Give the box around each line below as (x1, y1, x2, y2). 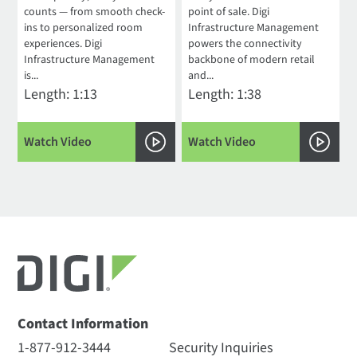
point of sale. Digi (188, 4, 270, 21)
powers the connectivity (188, 36, 303, 53)
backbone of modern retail (188, 52, 316, 69)
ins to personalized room (24, 20, 143, 37)
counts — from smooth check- (24, 4, 166, 21)
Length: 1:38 (188, 84, 262, 105)
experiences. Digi (24, 36, 103, 53)
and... (188, 68, 214, 84)
